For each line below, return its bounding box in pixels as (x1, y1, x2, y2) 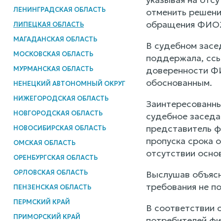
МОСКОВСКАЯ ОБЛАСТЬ (13, 49, 93, 58)
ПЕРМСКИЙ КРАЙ (13, 197, 70, 206)
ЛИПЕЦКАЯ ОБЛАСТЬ (13, 20, 84, 29)
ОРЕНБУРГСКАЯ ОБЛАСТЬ (13, 153, 98, 162)
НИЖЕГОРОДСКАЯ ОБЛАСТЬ (13, 94, 109, 103)
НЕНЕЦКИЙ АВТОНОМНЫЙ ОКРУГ (13, 79, 125, 88)
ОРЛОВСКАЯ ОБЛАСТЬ (13, 168, 88, 177)
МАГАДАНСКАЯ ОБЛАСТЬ (13, 35, 97, 43)
